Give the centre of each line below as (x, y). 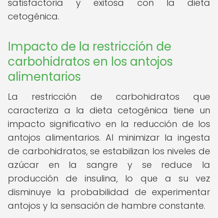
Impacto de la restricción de (90, 46)
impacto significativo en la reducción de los (109, 124)
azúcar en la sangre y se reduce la (109, 165)
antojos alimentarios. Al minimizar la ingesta (109, 137)
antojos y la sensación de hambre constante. (107, 206)
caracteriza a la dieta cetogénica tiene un (109, 110)
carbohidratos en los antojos (90, 62)
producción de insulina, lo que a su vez (109, 178)
